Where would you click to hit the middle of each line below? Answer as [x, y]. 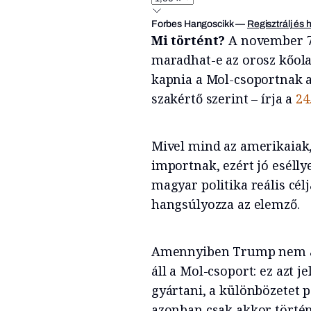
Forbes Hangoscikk [192, 24]
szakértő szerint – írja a [224, 98]
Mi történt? [190, 40]
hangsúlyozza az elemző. [225, 204]
